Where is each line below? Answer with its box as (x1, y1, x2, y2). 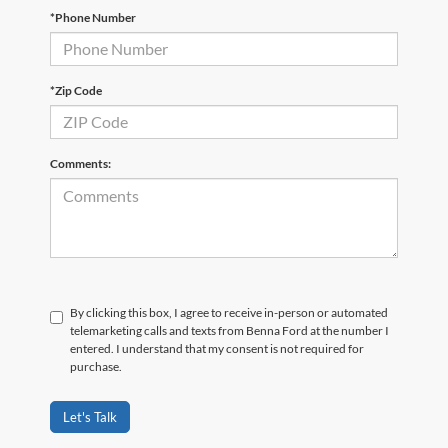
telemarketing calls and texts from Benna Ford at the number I (70, 322, 389, 338)
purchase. (70, 358, 122, 374)
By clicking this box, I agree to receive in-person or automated (70, 304, 388, 320)
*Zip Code (50, 82, 102, 98)
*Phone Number (50, 9, 136, 25)
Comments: (50, 155, 111, 171)
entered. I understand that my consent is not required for (70, 340, 364, 356)
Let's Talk (63, 408, 117, 425)
